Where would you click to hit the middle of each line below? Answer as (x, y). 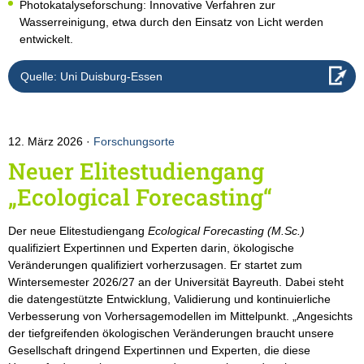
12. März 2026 (47, 142)
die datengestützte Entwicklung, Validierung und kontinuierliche (169, 299)
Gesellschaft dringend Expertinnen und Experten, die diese (159, 351)
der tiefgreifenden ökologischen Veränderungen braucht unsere (171, 334)
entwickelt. (46, 39)
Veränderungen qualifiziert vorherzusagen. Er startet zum (155, 265)
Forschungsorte (134, 142)
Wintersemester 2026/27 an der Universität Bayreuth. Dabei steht (176, 282)
